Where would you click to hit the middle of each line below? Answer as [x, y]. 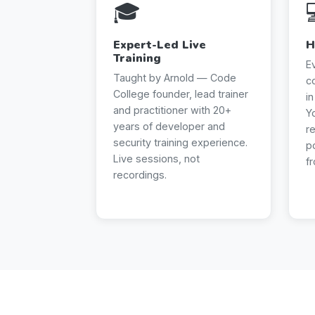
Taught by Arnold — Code [175, 77]
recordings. [140, 174]
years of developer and [169, 126]
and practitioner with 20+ [172, 110]
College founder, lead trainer [181, 94]
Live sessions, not [156, 158]
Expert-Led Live [160, 45]
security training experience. [180, 142]
